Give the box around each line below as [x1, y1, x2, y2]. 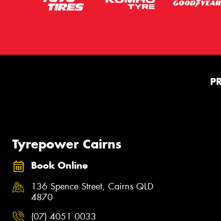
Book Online [31, 160, 88, 172]
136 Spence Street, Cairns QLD [31, 180, 153, 192]
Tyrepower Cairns [12, 136, 121, 152]
